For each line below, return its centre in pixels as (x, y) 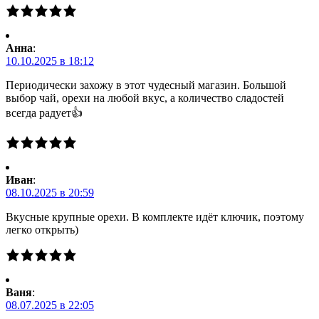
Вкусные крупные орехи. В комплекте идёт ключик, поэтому (155, 216)
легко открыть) (42, 229)
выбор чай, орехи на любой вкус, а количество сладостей (145, 98)
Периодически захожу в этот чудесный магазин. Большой (146, 85)
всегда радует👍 (44, 113)
